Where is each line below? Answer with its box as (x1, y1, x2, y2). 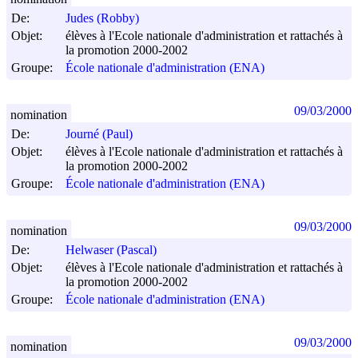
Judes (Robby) (66, 11, 139, 26)
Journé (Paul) (66, 127, 133, 141)
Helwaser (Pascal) (66, 243, 157, 257)
